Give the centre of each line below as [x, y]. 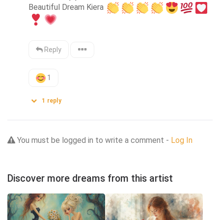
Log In [182, 140]
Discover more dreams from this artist [90, 178]
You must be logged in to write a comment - [93, 140]
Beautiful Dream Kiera [67, 7]
